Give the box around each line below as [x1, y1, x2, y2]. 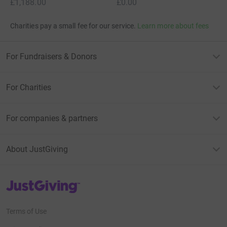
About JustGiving [6, 144, 68, 154]
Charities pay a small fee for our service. [10, 21, 136, 30]
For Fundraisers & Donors [6, 51, 97, 61]
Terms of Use [6, 207, 47, 215]
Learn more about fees [137, 21, 209, 30]
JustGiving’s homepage [6, 178, 79, 187]
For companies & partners [6, 113, 98, 123]
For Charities [6, 82, 51, 92]
